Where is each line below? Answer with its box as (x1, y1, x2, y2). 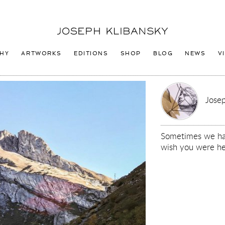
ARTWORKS (21, 50, 62, 56)
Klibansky (57, 36, 87, 46)
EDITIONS (74, 50, 108, 56)
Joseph (57, 25, 79, 35)
